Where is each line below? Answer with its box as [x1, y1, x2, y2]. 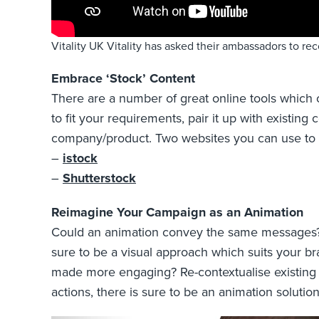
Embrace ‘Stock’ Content [51, 69, 195, 88]
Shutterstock [63, 169, 136, 188]
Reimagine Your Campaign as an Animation [51, 203, 303, 222]
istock [63, 149, 98, 168]
